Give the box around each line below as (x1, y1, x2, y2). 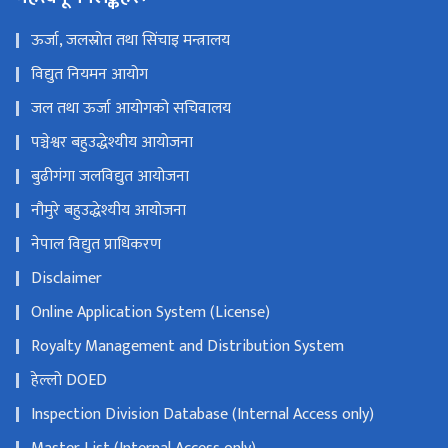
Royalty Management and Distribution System (31, 332, 344, 360)
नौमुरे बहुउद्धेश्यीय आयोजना (31, 196, 186, 224)
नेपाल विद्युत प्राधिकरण (31, 230, 161, 258)
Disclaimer (31, 264, 102, 292)
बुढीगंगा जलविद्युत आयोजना (31, 162, 189, 190)
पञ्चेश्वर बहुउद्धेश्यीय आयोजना (31, 128, 193, 156)
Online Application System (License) (31, 298, 270, 326)
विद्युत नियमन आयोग (31, 60, 148, 88)
